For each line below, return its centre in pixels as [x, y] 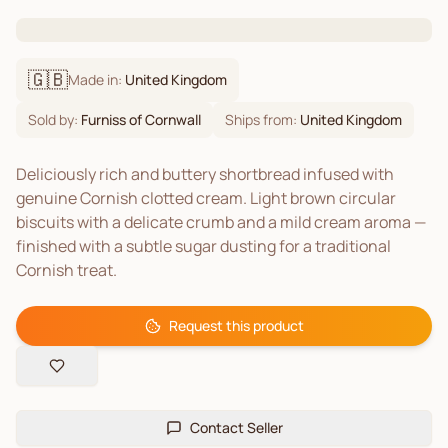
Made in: [96, 79]
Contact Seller [236, 427]
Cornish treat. [66, 270]
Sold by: [54, 119]
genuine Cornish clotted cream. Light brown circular [206, 198]
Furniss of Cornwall [141, 119]
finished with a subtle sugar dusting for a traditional [203, 246]
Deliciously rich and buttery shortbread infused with [205, 174]
